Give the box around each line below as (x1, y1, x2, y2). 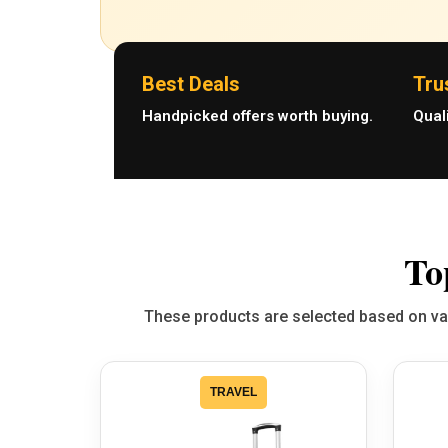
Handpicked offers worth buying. (142, 107, 373, 126)
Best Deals (142, 72, 240, 97)
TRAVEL (209, 385, 257, 400)
